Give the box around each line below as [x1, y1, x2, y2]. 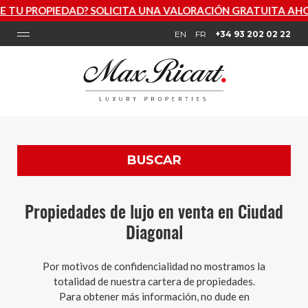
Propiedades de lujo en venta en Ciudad [25, 205, 283, 222]
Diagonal [125, 225, 183, 243]
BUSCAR [126, 153, 181, 168]
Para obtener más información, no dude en [58, 290, 250, 302]
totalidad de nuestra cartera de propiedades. [53, 275, 255, 287]
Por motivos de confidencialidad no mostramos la [43, 260, 265, 272]
